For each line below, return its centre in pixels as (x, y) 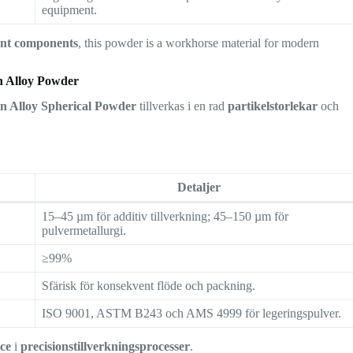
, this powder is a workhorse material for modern (199, 43)
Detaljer (199, 188)
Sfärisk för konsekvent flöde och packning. (149, 286)
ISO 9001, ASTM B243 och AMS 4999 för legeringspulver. (192, 314)
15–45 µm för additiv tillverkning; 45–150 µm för (165, 217)
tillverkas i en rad (182, 106)
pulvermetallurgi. (84, 231)
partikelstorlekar (273, 106)
